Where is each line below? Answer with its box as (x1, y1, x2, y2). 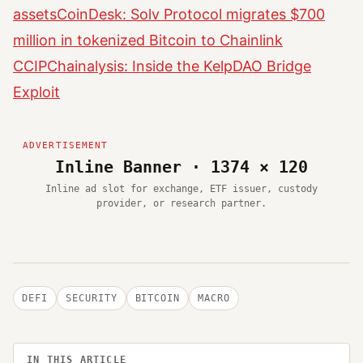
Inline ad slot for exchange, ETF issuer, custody (45, 182, 318, 194)
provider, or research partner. (96, 197, 267, 209)
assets (13, 5, 57, 23)
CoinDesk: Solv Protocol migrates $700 (57, 5, 325, 23)
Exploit (13, 83, 60, 100)
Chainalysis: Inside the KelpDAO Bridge (47, 57, 311, 75)
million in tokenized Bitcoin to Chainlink (13, 31, 283, 49)
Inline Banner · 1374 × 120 (55, 156, 308, 177)
